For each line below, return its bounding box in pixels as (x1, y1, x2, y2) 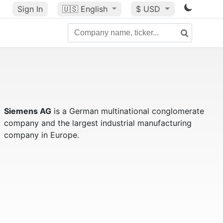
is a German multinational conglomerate (51, 106, 204, 116)
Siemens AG (3, 106, 51, 116)
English (80, 4, 108, 14)
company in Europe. (3, 130, 79, 140)
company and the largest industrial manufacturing (3, 118, 192, 128)
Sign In (17, 4, 43, 14)
